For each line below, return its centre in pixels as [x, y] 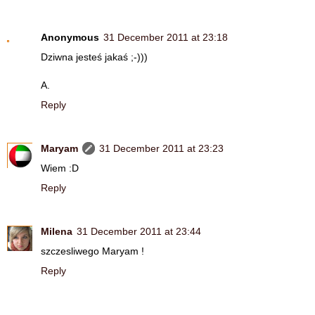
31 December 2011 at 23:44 [139, 231]
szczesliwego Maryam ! [92, 251]
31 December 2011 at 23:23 [161, 148]
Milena [57, 231]
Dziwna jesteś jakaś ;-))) [94, 57]
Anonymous [70, 37]
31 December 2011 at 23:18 [166, 37]
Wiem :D [60, 168]
